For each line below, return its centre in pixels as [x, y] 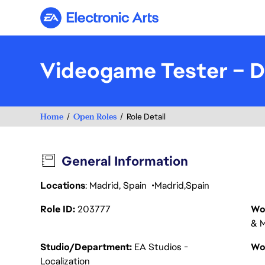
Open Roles [95, 116]
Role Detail [146, 117]
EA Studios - [161, 247]
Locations [63, 185]
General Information [125, 161]
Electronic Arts [130, 22]
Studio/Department [86, 247]
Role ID [58, 209]
